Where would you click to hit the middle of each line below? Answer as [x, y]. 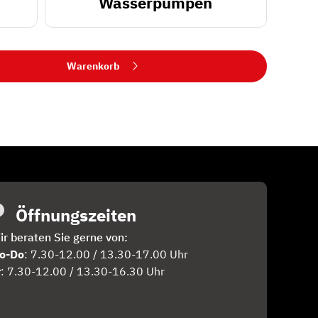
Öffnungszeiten [76, 216]
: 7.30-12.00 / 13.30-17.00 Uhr [106, 254]
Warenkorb [93, 66]
